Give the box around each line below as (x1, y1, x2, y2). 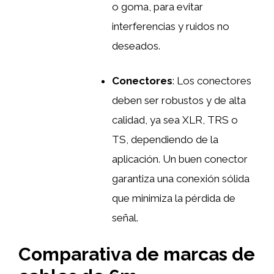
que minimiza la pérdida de (112, 192, 235, 205)
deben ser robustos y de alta (112, 94, 246, 107)
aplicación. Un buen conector (112, 153, 248, 166)
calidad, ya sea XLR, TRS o (112, 114, 238, 127)
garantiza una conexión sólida (112, 172, 250, 185)
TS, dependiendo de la (112, 133, 218, 146)
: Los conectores (172, 75, 251, 87)
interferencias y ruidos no (112, 20, 229, 32)
